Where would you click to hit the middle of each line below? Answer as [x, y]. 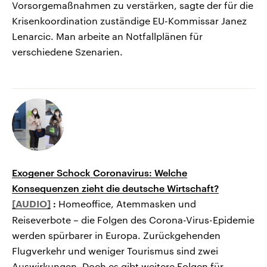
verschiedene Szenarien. [67, 52]
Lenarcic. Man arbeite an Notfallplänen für [107, 36]
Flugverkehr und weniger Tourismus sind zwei [115, 251]
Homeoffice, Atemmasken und [127, 204]
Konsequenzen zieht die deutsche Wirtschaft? [115, 188]
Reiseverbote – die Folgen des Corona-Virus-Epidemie [133, 220]
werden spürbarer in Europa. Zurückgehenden [116, 235]
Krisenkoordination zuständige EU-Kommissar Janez [129, 21]
